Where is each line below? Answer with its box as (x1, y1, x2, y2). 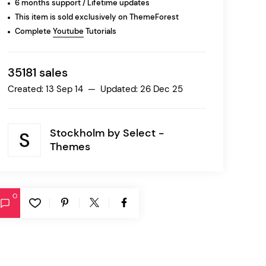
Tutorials (83, 26, 116, 36)
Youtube (52, 26, 84, 36)
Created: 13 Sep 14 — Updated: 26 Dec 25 (7, 83, 183, 95)
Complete (14, 26, 53, 36)
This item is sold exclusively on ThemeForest (14, 12, 179, 22)
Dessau (24, 48, 61, 62)
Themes (49, 139, 90, 154)
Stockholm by (49, 125, 123, 140)
